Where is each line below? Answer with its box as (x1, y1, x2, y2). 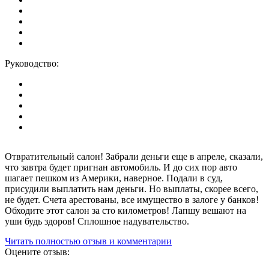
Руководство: (5, 58, 59, 68)
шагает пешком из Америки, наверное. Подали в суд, (5, 172, 223, 183)
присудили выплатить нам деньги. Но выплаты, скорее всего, (5, 183, 258, 194)
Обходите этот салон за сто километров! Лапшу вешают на (5, 205, 246, 216)
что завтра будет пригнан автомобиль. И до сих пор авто (5, 162, 237, 172)
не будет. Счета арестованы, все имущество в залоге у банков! (5, 194, 259, 205)
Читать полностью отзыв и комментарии (5, 235, 172, 246)
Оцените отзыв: (5, 246, 70, 257)
